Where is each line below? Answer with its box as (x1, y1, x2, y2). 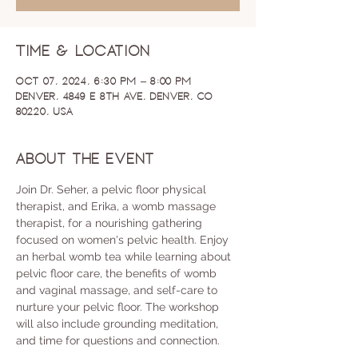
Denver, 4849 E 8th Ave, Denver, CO (16, 90, 213, 101)
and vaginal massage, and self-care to (16, 284, 221, 296)
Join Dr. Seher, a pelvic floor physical (16, 183, 209, 196)
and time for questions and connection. (16, 334, 220, 347)
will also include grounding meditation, (16, 317, 221, 330)
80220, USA (16, 105, 74, 117)
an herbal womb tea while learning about (16, 250, 234, 263)
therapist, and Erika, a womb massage (16, 200, 219, 213)
